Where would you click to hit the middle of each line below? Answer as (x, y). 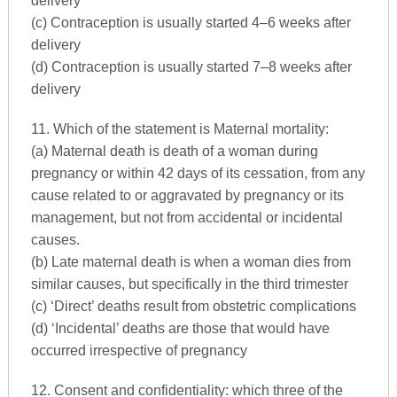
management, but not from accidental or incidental (187, 217)
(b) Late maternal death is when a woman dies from (191, 261)
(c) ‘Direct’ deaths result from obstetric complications (193, 306)
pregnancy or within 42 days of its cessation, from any (198, 173)
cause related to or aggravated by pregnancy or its (187, 195)
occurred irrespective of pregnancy (139, 350)
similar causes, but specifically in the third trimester (189, 284)
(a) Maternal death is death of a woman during (174, 151)
